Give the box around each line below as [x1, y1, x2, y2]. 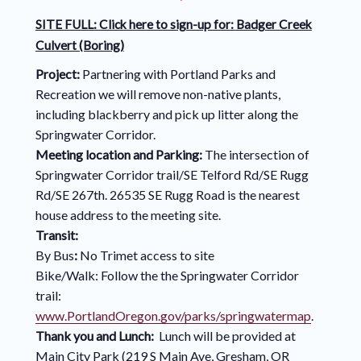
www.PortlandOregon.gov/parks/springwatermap [35, 308, 311, 324]
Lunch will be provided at [158, 328, 296, 344]
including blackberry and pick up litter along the [35, 106, 298, 122]
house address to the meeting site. [35, 207, 223, 223]
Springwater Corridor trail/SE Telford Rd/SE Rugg [35, 167, 309, 183]
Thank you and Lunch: [35, 328, 159, 344]
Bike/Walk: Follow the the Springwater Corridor [35, 268, 299, 284]
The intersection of [204, 147, 309, 163]
